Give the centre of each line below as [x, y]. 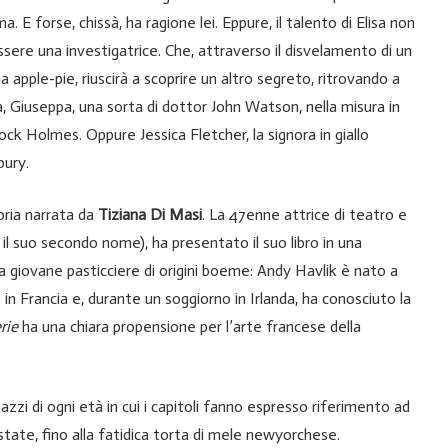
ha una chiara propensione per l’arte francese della [189, 327]
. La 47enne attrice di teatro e [304, 215]
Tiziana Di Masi [150, 215]
